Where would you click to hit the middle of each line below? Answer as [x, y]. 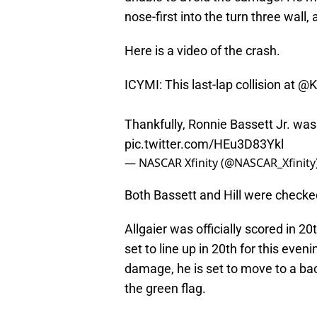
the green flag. [165, 289]
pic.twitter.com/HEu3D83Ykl [204, 144]
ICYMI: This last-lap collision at [211, 85]
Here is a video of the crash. [202, 51]
